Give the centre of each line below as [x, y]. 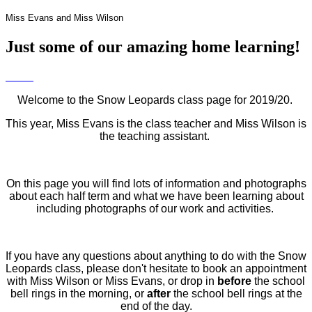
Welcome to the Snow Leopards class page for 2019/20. [156, 100]
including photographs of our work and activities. [156, 209]
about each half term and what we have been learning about [156, 196]
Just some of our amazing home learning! [153, 47]
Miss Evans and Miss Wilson [64, 18]
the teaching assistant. [156, 136]
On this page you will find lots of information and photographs [156, 184]
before [234, 281]
